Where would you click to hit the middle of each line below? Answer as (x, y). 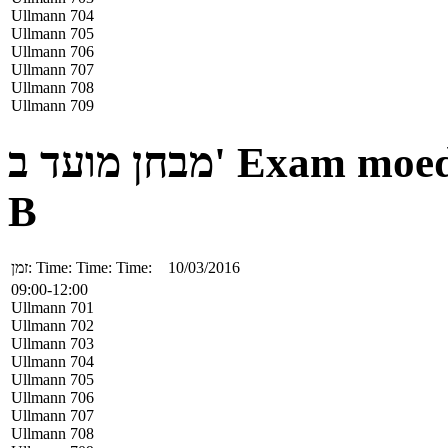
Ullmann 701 (52, 307)
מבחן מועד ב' (220, 162)
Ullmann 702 (52, 325)
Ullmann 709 (52, 105)
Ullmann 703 (52, 343)
